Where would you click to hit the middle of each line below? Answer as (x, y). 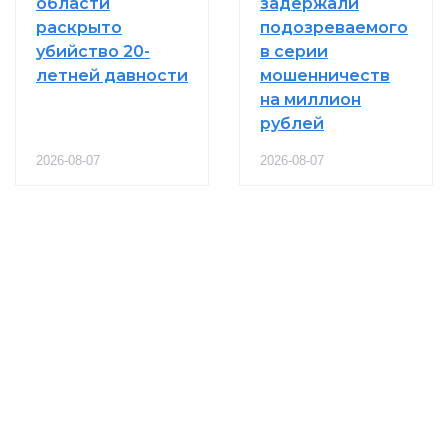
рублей (292, 123)
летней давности (112, 75)
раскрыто (79, 27)
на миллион (310, 99)
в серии (294, 51)
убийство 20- (93, 51)
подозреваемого (334, 27)
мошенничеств (325, 75)
